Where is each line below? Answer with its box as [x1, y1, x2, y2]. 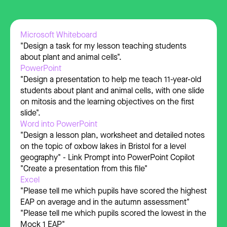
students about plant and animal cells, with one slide [20, 85, 204, 96]
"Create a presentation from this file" [20, 163, 147, 174]
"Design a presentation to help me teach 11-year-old [20, 73, 201, 85]
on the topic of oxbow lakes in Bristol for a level [20, 140, 186, 152]
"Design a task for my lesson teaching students [20, 40, 186, 51]
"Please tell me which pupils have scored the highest [20, 185, 207, 196]
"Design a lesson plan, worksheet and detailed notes [20, 129, 205, 140]
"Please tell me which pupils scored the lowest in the [20, 207, 206, 218]
